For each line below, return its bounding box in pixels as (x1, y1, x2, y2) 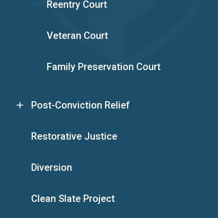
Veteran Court (47, 29, 108, 41)
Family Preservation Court (47, 60, 161, 73)
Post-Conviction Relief (31, 99, 130, 111)
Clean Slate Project (31, 192, 115, 204)
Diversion (31, 161, 72, 173)
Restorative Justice (31, 130, 117, 142)
